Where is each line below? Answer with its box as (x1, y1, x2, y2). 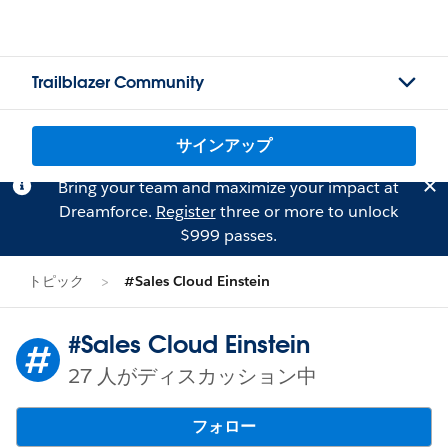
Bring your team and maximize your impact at (57, 177, 399, 198)
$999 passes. (179, 225, 277, 246)
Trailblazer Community (32, 72, 204, 93)
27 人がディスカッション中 (68, 363, 317, 389)
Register (155, 201, 216, 222)
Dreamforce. (58, 201, 156, 222)
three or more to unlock (215, 201, 398, 222)
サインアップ (176, 135, 272, 156)
